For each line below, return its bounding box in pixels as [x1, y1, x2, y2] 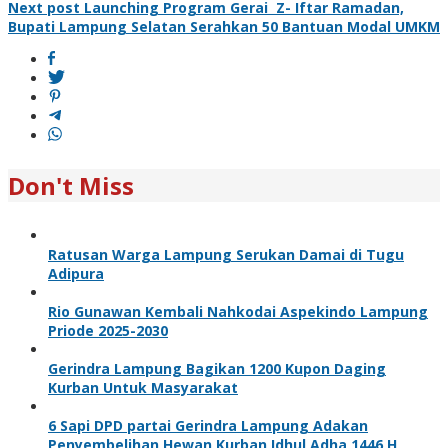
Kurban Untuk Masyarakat [48, 377, 238, 397]
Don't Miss [8, 168, 134, 202]
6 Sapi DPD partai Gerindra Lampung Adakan [48, 415, 368, 435]
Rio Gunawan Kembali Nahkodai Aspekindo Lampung [48, 301, 428, 321]
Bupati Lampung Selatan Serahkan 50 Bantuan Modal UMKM [8, 16, 440, 36]
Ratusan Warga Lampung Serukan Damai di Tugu [48, 244, 404, 264]
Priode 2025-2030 [48, 320, 168, 340]
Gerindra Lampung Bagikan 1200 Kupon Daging [48, 358, 386, 378]
